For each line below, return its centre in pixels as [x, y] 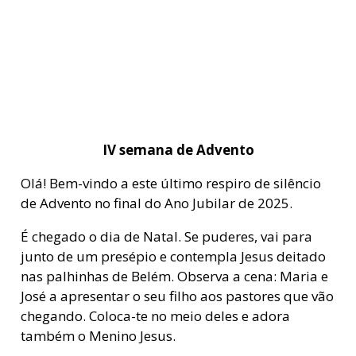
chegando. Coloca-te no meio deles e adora [155, 316]
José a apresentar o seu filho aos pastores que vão [177, 296]
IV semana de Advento [178, 150]
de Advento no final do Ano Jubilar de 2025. [156, 203]
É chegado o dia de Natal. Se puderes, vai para [166, 237]
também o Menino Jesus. [98, 336]
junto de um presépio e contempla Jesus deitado [173, 257]
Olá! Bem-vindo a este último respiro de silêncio [170, 184]
